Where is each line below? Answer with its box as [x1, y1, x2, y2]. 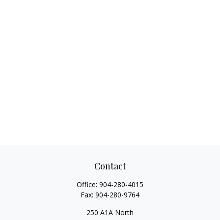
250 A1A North [86, 208, 134, 217]
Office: [77, 180, 99, 189]
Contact [94, 160, 126, 172]
